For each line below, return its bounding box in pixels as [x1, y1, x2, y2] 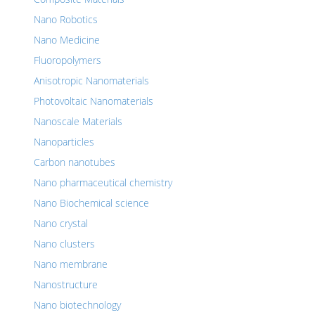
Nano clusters [34, 237, 95, 250]
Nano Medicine [34, 33, 100, 46]
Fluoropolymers [34, 53, 101, 67]
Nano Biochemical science [34, 196, 149, 210]
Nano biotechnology [34, 298, 121, 311]
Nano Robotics [34, 13, 98, 26]
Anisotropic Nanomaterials [34, 74, 149, 87]
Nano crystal [34, 217, 88, 230]
